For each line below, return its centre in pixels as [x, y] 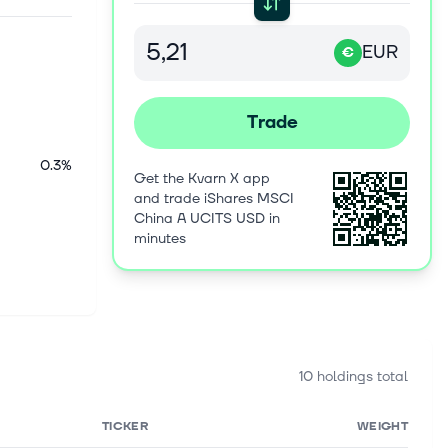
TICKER [125, 426]
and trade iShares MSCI [214, 198]
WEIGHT [382, 426]
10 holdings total [353, 376]
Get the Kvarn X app [202, 178]
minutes [160, 238]
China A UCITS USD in [207, 218]
